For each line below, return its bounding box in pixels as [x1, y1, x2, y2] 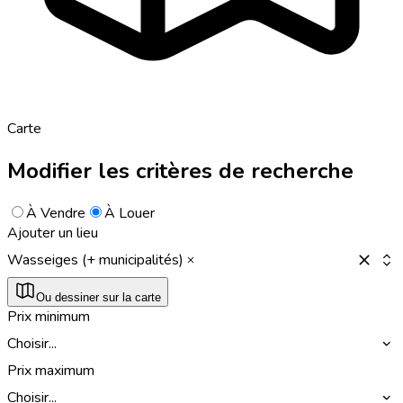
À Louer [104, 202, 155, 223]
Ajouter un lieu [7, 222, 98, 243]
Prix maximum [7, 360, 94, 381]
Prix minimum [7, 306, 90, 327]
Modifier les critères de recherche [7, 156, 354, 185]
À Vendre [26, 202, 85, 223]
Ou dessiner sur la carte [36, 290, 161, 304]
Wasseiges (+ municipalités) [7, 249, 184, 270]
